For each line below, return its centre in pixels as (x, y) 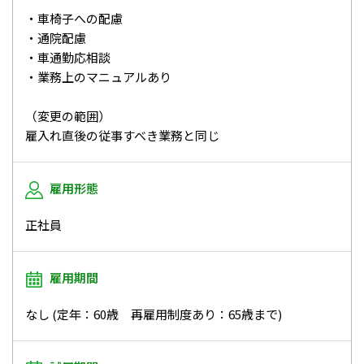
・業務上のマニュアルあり (98, 76)
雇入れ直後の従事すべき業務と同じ (122, 135)
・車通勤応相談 (68, 57)
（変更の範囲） (68, 115)
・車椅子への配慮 (74, 18)
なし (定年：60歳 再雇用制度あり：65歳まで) (154, 314)
